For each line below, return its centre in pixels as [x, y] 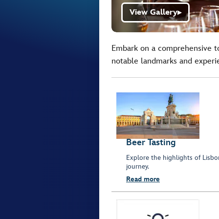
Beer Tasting [151, 143]
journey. [138, 167]
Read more [143, 179]
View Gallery [153, 12]
